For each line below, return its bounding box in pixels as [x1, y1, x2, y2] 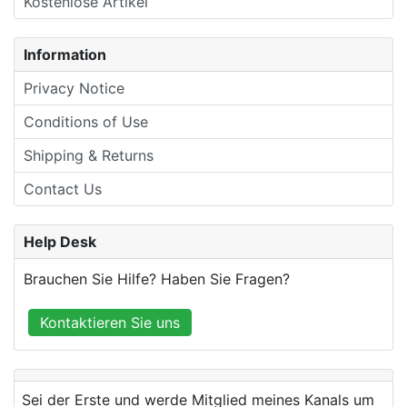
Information [24, 45, 106, 65]
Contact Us [24, 180, 102, 199]
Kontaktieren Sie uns [40, 313, 180, 333]
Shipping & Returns [24, 146, 154, 165]
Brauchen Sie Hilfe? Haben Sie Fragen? [24, 270, 290, 289]
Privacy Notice [24, 79, 124, 98]
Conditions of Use [24, 113, 148, 132]
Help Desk [24, 233, 96, 252]
